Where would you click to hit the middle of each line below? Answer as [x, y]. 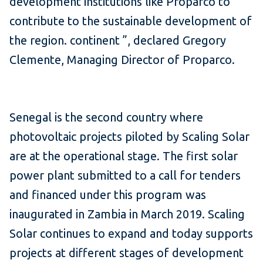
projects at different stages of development [127, 252]
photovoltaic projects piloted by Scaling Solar [129, 136]
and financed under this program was [108, 194]
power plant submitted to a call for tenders [125, 175]
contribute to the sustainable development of [131, 21]
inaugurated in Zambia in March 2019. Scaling [127, 214]
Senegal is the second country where [106, 117]
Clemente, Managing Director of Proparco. [122, 59]
